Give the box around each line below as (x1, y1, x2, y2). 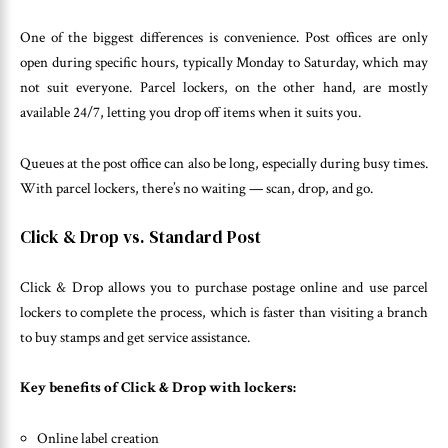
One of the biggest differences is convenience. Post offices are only (20, 28, 428, 48)
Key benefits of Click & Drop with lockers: (20, 378, 296, 398)
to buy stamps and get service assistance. (20, 327, 250, 347)
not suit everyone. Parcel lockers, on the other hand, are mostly (20, 78, 428, 98)
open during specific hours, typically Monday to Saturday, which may (20, 53, 428, 73)
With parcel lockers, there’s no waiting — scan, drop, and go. (20, 178, 373, 198)
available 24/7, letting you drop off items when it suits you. (20, 103, 361, 123)
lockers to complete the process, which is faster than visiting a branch (20, 302, 428, 322)
